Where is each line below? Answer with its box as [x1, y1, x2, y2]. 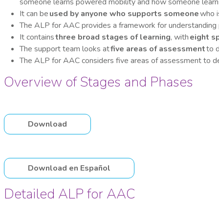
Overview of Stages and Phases [4, 73, 193, 92]
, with [171, 32, 190, 43]
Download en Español [28, 163, 110, 174]
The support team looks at [20, 44, 110, 55]
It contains [20, 32, 55, 43]
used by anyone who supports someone [49, 8, 199, 20]
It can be [20, 8, 49, 20]
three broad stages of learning [55, 32, 171, 43]
